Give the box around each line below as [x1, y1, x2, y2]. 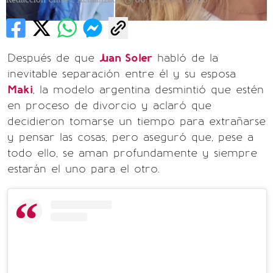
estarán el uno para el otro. [7, 162, 160, 175]
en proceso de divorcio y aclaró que [7, 99, 211, 112]
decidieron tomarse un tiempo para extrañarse [7, 115, 266, 128]
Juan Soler [99, 51, 152, 65]
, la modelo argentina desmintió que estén [33, 83, 264, 96]
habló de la [152, 51, 218, 65]
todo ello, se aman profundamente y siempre [7, 146, 257, 160]
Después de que [7, 51, 99, 65]
